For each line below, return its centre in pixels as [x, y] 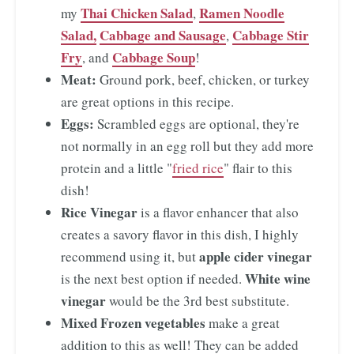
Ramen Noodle [242, 13]
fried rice [198, 168]
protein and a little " [117, 168]
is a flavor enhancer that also [218, 212]
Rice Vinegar [99, 212]
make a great [243, 322]
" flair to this [258, 168]
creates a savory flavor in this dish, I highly [180, 234]
